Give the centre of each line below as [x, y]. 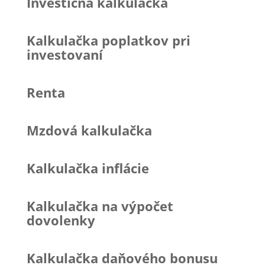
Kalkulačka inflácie [88, 168]
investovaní [64, 54]
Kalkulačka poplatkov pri [108, 40]
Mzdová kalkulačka [89, 130]
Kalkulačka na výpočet [100, 206]
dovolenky [61, 220]
